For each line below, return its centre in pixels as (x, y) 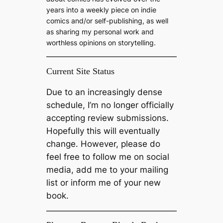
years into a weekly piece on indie (102, 10)
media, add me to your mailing (108, 169)
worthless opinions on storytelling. (101, 43)
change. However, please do (104, 144)
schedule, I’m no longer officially (110, 105)
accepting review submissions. (108, 118)
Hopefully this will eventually (103, 131)
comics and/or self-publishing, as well (108, 21)
